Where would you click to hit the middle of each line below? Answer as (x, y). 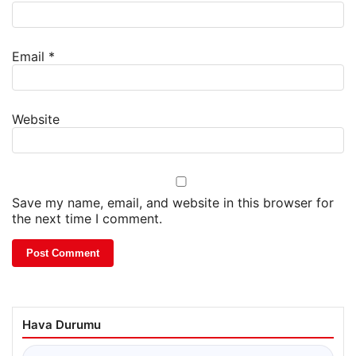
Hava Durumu (62, 325)
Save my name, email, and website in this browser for (173, 203)
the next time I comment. (87, 219)
